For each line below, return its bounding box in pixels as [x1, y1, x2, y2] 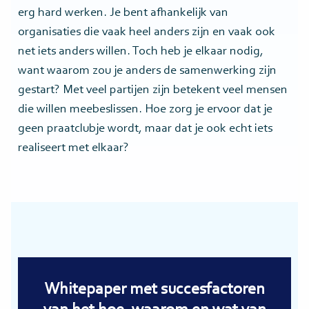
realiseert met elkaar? [17, 142, 129, 155]
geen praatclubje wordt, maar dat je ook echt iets [17, 123, 272, 136]
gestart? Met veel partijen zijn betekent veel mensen [17, 84, 288, 97]
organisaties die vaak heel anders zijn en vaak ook [17, 26, 275, 39]
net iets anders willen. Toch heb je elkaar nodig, [17, 46, 263, 59]
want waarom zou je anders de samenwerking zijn [17, 65, 277, 78]
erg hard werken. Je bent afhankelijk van [17, 7, 228, 20]
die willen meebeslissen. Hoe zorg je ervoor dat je [17, 103, 272, 117]
